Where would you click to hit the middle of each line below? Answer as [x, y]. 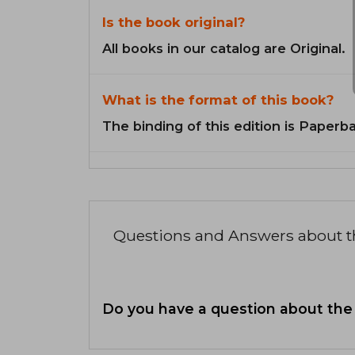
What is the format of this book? [218, 100]
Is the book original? [174, 23]
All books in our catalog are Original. [224, 49]
